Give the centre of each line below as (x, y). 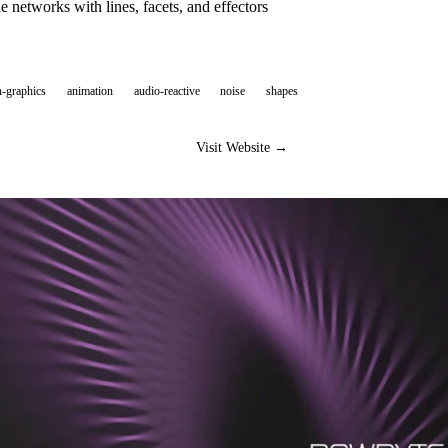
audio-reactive (166, 90)
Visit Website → (242, 147)
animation (89, 90)
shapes (282, 90)
